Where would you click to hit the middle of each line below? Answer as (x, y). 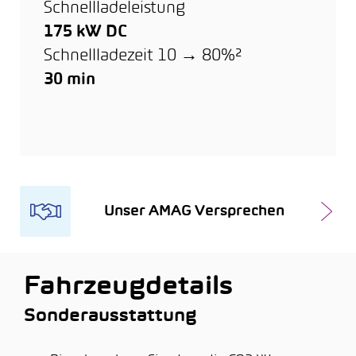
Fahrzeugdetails (128, 288)
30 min (70, 80)
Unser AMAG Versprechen (194, 211)
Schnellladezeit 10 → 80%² (143, 56)
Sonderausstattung (110, 317)
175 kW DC (85, 32)
